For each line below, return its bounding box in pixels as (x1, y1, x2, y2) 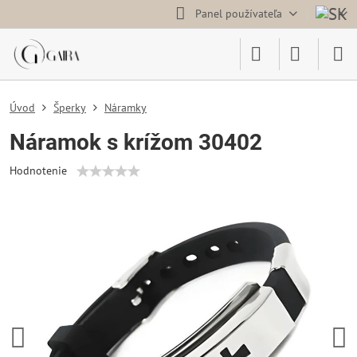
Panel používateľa (194, 6, 282, 21)
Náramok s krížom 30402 (10, 129, 262, 155)
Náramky (104, 100, 147, 115)
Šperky (53, 100, 86, 115)
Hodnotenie (10, 163, 67, 178)
